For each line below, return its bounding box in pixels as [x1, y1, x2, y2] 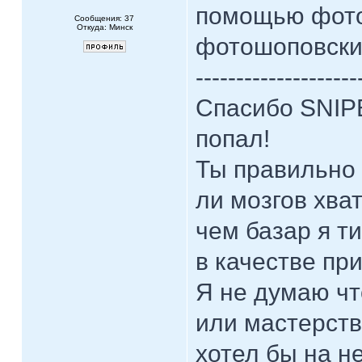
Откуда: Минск [76, 23, 133, 32]
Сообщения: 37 [74, 14, 134, 23]
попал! [196, 125, 270, 152]
